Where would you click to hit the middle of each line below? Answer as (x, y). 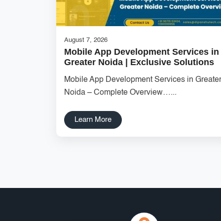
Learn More (93, 120)
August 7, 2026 (86, 40)
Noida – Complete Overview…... (120, 93)
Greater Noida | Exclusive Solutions (139, 62)
